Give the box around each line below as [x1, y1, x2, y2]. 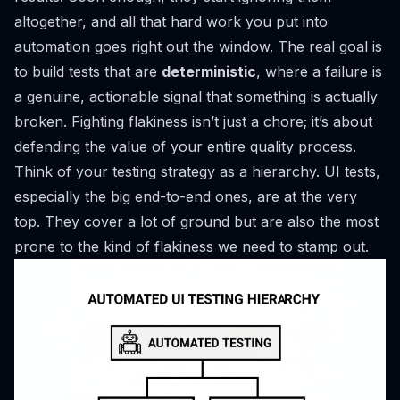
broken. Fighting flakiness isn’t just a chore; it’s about [14, 112, 372, 130]
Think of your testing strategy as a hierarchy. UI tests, [14, 162, 380, 180]
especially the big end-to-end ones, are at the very [14, 187, 357, 205]
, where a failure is [256, 62, 382, 80]
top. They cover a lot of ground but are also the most [14, 212, 379, 230]
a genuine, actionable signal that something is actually [14, 87, 378, 105]
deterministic [162, 62, 256, 80]
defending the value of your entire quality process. [14, 137, 356, 155]
